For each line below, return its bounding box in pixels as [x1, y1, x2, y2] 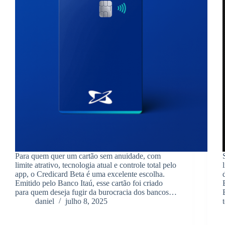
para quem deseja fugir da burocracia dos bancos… [15, 188, 177, 197]
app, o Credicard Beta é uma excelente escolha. [15, 170, 165, 179]
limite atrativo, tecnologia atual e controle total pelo [15, 161, 176, 170]
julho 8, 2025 [65, 197, 107, 206]
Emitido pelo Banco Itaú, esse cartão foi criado [15, 179, 163, 188]
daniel [35, 197, 54, 206]
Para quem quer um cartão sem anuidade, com [15, 152, 161, 161]
